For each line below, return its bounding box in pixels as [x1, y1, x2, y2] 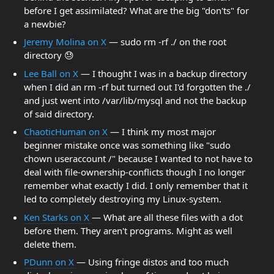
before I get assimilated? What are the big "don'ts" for [23, 4, 249, 17]
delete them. [23, 237, 76, 250]
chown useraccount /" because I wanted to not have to [23, 152, 253, 165]
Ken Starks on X [23, 210, 92, 223]
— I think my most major [109, 125, 216, 138]
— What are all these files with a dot [91, 210, 243, 223]
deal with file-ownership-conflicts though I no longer [23, 166, 245, 178]
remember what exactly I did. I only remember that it [23, 179, 248, 191]
